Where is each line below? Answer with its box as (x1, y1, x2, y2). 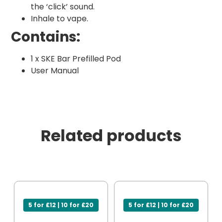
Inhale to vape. (31, 13, 88, 25)
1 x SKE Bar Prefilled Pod (31, 53, 121, 65)
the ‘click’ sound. (31, 1, 95, 13)
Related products (41, 124, 181, 147)
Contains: (11, 27, 80, 47)
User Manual (31, 65, 79, 77)
